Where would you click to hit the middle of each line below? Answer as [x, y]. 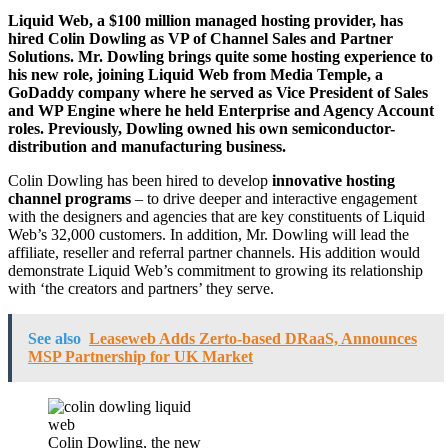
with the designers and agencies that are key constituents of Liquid [216, 216]
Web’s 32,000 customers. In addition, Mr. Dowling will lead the [208, 234]
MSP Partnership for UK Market [140, 356]
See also [54, 338]
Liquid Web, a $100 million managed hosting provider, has [205, 20]
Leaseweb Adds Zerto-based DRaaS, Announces [253, 338]
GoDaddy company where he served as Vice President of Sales [218, 92]
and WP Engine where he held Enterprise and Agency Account [221, 110]
